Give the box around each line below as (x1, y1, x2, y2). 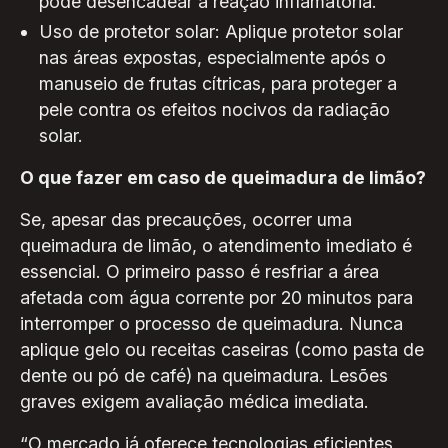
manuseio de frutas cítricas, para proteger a (39, 73, 398, 95)
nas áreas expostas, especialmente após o (39, 47, 387, 69)
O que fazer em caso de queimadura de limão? (19, 167, 426, 189)
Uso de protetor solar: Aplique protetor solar (39, 21, 404, 43)
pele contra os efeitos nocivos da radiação (39, 99, 391, 121)
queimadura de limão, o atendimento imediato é (19, 234, 412, 256)
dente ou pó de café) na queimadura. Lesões (19, 364, 388, 386)
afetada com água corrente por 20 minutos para (19, 286, 413, 308)
